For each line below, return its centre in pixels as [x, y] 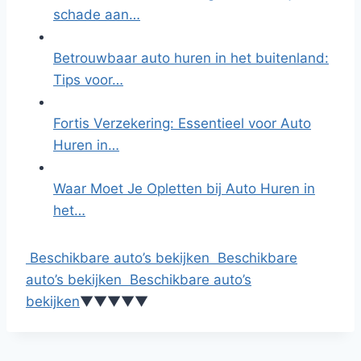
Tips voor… [88, 80]
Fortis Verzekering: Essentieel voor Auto [182, 123]
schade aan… [97, 15]
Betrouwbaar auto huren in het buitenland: [191, 58]
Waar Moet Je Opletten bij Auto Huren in [184, 189]
